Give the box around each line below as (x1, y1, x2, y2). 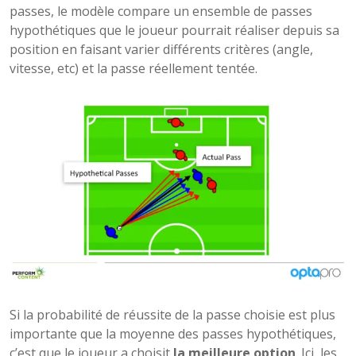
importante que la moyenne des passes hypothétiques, (10, 325, 336, 343)
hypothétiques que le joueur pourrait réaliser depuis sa (10, 21, 339, 39)
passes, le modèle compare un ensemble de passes (10, 2, 312, 20)
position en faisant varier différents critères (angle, (10, 40, 313, 58)
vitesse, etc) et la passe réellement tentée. (10, 59, 257, 77)
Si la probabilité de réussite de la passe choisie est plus (10, 306, 335, 324)
